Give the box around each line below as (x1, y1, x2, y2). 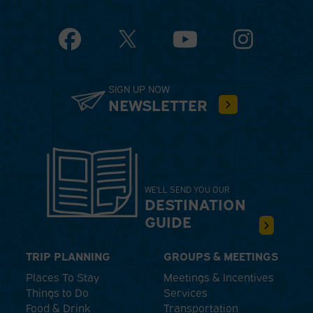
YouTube (197, 34, 242, 50)
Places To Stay (26, 268, 100, 284)
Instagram (252, 34, 304, 50)
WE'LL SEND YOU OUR (144, 183, 230, 196)
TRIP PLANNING (26, 247, 111, 263)
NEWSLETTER (108, 94, 216, 115)
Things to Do (26, 284, 89, 300)
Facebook (80, 34, 129, 50)
